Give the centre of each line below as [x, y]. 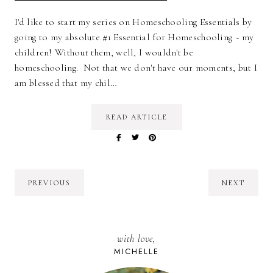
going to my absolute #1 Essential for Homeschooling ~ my [134, 37]
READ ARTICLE [136, 117]
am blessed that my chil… [66, 83]
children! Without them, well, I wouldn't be [104, 53]
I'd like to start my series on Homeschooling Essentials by [133, 22]
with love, [136, 239]
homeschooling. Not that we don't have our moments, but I [136, 68]
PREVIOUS [49, 183]
